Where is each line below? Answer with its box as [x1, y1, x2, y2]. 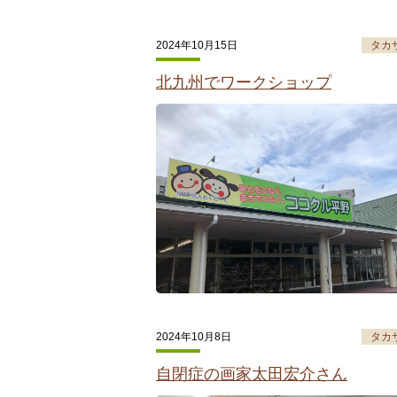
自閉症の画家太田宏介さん [156, 364, 347, 383]
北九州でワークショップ [156, 74, 331, 92]
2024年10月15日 [156, 39, 237, 52]
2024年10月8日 [156, 330, 231, 343]
